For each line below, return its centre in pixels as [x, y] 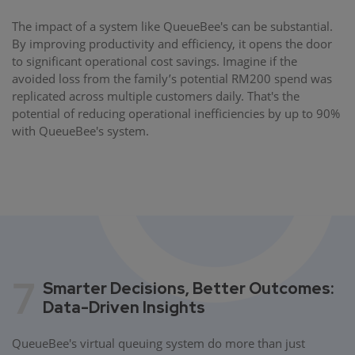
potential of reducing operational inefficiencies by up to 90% [176, 114]
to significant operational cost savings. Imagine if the [155, 61]
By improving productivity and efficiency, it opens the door [172, 44]
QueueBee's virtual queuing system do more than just [158, 344]
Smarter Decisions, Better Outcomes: [188, 289]
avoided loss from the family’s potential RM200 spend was [172, 79]
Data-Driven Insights [124, 308]
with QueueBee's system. [80, 131]
